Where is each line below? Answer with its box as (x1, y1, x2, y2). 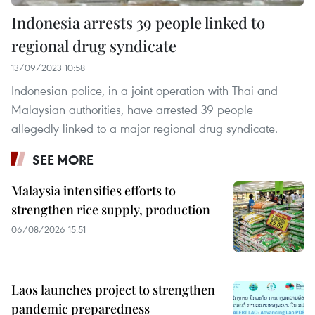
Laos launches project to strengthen (11, 281, 215, 298)
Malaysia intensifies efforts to (11, 181, 176, 199)
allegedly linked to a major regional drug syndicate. (11, 120, 278, 136)
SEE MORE (32, 150, 94, 168)
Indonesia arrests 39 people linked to (11, 11, 265, 33)
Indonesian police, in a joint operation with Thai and (11, 82, 278, 98)
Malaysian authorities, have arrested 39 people (11, 101, 253, 117)
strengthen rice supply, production (11, 200, 210, 218)
